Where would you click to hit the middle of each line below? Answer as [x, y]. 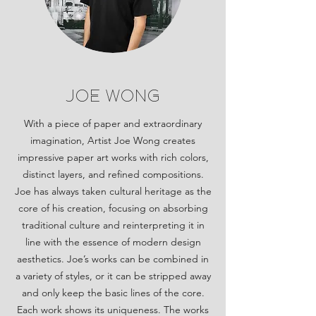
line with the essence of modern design [113, 242]
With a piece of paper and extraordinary [113, 123]
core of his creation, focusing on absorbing [113, 208]
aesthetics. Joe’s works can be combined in [113, 259]
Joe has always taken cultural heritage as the [113, 191]
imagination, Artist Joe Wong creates [113, 140]
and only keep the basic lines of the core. [113, 293]
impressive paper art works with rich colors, [113, 157]
